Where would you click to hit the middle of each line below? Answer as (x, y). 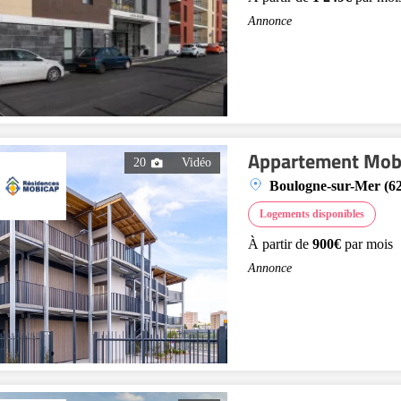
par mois (367, 244)
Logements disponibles (312, 214)
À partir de (280, 244)
